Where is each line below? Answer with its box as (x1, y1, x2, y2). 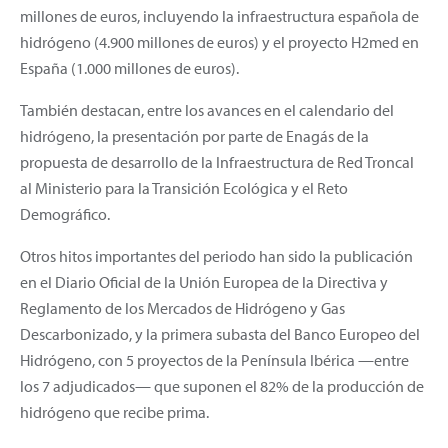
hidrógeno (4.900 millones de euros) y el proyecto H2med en (20, 31, 419, 52)
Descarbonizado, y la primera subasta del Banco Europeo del (20, 323, 420, 344)
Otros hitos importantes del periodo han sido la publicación (20, 245, 413, 266)
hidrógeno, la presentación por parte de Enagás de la (20, 125, 369, 146)
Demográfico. (20, 203, 110, 224)
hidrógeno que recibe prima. (20, 401, 209, 422)
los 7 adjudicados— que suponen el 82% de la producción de (20, 375, 424, 396)
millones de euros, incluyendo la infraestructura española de (20, 5, 419, 26)
